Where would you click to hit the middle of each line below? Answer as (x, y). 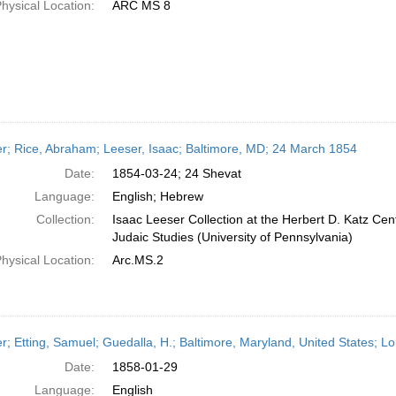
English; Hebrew (157, 196)
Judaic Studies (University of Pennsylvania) (232, 237)
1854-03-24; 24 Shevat (176, 173)
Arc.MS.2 (137, 260)
